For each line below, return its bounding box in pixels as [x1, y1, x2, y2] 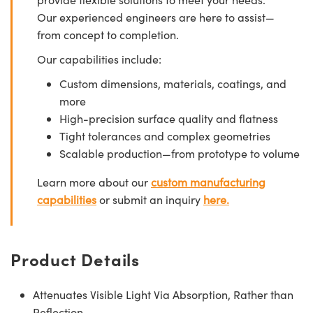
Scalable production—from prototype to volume [59, 145, 300, 161]
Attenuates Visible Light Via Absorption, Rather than [33, 286, 293, 302]
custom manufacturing [151, 174, 265, 189]
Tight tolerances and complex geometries [59, 128, 270, 143]
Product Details [10, 247, 140, 270]
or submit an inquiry [96, 191, 203, 207]
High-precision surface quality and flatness [59, 110, 278, 126]
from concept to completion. [37, 27, 179, 42]
